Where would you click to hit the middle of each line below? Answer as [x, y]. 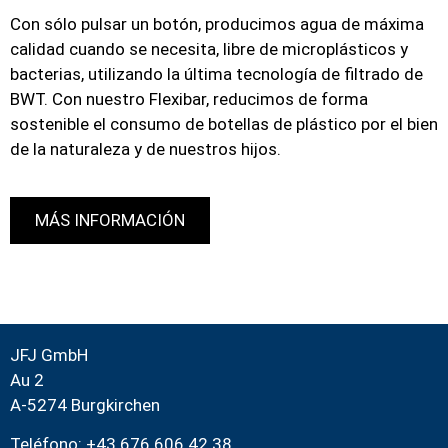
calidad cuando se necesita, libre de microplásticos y [209, 49]
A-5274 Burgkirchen [85, 404]
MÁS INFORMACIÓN [110, 219]
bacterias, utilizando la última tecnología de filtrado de [216, 74]
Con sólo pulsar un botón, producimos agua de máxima [217, 24]
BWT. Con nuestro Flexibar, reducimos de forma [189, 99]
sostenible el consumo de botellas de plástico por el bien [224, 124]
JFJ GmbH [49, 354]
